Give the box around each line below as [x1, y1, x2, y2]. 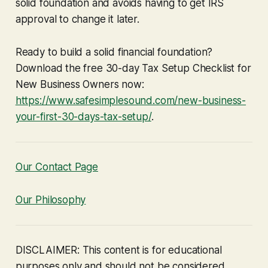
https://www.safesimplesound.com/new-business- [15, 94, 246, 106]
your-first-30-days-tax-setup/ [15, 110, 151, 123]
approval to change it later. [15, 13, 139, 25]
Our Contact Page [15, 160, 98, 173]
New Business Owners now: [15, 78, 144, 90]
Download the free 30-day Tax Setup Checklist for [15, 62, 251, 74]
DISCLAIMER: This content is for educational [15, 243, 222, 256]
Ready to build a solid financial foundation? [15, 45, 213, 58]
